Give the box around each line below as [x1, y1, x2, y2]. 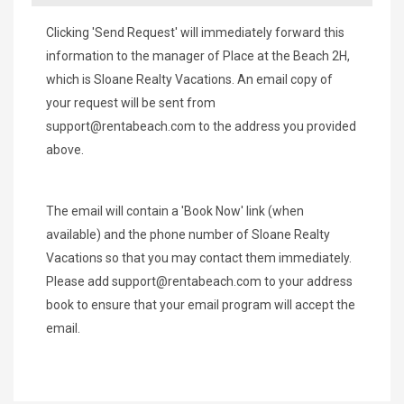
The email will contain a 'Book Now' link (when [46, 203, 304, 218]
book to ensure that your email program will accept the [46, 297, 355, 312]
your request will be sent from [46, 95, 216, 110]
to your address [262, 273, 353, 289]
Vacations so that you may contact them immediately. [46, 250, 352, 265]
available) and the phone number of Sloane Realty [46, 226, 330, 242]
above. [46, 142, 84, 157]
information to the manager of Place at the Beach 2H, [46, 48, 350, 63]
